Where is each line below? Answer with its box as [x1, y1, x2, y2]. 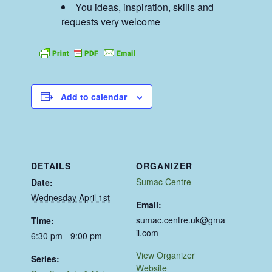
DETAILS [31, 159, 72, 172]
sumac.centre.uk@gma [136, 213, 225, 226]
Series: [31, 252, 60, 265]
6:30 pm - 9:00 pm [31, 229, 103, 242]
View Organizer [136, 248, 195, 261]
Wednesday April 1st [31, 191, 110, 203]
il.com [136, 226, 158, 239]
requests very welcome [61, 14, 161, 29]
